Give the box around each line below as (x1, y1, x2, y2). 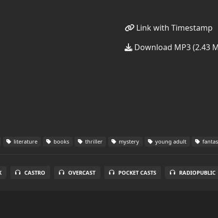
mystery (117, 138, 139, 145)
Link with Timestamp (134, 22, 213, 33)
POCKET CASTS (118, 169, 157, 176)
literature (12, 138, 37, 145)
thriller (84, 138, 103, 145)
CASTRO (24, 169, 46, 176)
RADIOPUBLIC (179, 169, 216, 176)
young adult (154, 138, 186, 145)
